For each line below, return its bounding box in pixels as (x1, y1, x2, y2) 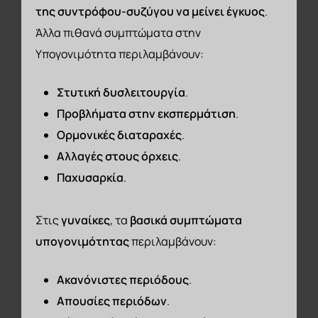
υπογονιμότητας (35, 233, 130, 249)
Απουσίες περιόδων (57, 292, 168, 309)
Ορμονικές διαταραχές (57, 126, 182, 143)
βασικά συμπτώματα (130, 212, 243, 228)
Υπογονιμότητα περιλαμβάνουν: (35, 45, 204, 62)
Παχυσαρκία (57, 169, 124, 185)
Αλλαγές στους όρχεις (57, 148, 179, 164)
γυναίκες (61, 212, 111, 228)
